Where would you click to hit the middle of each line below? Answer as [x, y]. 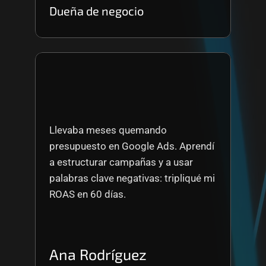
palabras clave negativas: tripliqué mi [132, 178]
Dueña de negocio [96, 11]
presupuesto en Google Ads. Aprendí [132, 146]
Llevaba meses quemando [108, 130]
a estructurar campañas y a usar [121, 162]
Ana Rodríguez [98, 254]
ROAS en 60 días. [88, 194]
